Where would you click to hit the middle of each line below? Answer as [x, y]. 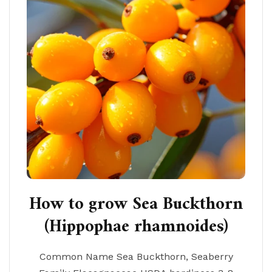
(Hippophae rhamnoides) [136, 227]
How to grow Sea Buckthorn [136, 205]
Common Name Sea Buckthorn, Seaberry [136, 257]
